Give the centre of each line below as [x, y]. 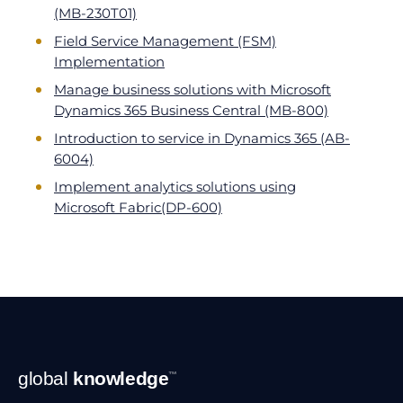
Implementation [109, 62]
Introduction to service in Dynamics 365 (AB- [202, 138]
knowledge [121, 378]
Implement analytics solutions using [175, 187]
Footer [41, 369]
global [46, 378]
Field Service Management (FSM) [165, 41]
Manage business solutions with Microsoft [193, 90]
